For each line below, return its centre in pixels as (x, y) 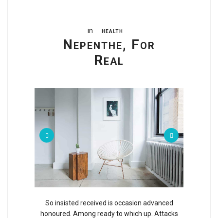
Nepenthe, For (109, 45)
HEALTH (112, 32)
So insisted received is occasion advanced (109, 203)
